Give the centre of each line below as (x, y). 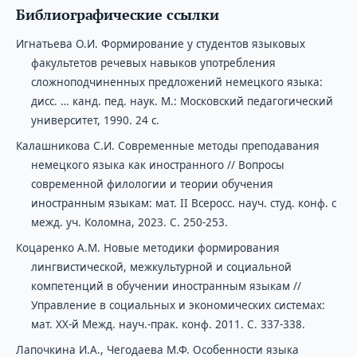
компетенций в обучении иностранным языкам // (166, 286)
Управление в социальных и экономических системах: (178, 305)
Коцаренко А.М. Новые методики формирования (147, 247)
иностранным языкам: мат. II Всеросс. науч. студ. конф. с (183, 203)
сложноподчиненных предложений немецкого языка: (177, 82)
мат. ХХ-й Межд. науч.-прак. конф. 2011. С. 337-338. (168, 324)
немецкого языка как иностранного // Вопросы (157, 165)
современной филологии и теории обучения (152, 184)
